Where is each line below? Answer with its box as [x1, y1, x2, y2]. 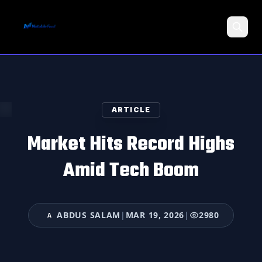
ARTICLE [111, 105, 151, 114]
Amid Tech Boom [63, 156, 199, 186]
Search [206, 63, 236, 73]
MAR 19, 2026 [125, 209, 185, 220]
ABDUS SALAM [57, 209, 121, 220]
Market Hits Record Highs [27, 130, 235, 160]
